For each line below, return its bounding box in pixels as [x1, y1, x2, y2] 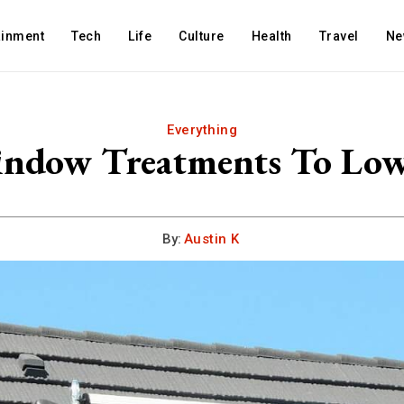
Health [251, 29, 292, 43]
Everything [167, 122, 237, 138]
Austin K [183, 231, 240, 247]
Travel [318, 29, 359, 43]
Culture [179, 29, 225, 43]
